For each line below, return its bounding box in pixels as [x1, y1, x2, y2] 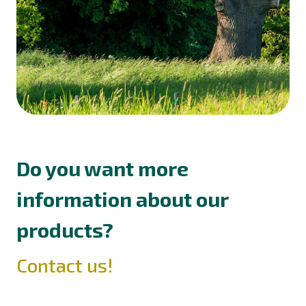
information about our [16, 186, 228, 211]
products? [16, 217, 113, 242]
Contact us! [16, 253, 113, 277]
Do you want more [16, 155, 189, 180]
